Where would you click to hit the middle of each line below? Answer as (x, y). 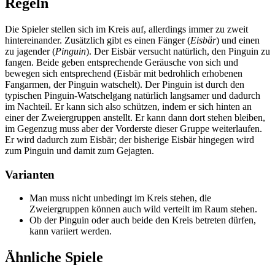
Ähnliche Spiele (54, 258)
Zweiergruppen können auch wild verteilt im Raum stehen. (143, 209)
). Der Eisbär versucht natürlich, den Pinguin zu (178, 52)
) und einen (238, 41)
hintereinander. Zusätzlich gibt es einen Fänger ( (98, 41)
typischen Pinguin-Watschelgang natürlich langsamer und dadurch (133, 96)
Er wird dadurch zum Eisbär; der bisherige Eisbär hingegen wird (130, 140)
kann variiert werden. (71, 231)
